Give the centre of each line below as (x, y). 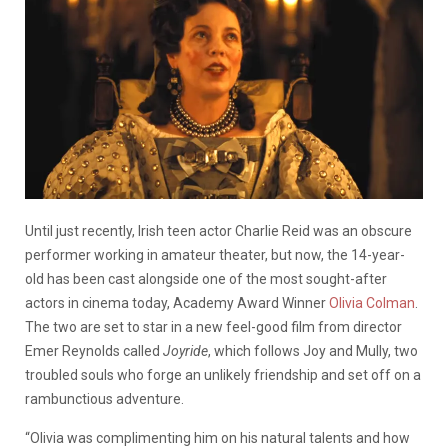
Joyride (185, 350)
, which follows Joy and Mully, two (313, 350)
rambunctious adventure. (104, 398)
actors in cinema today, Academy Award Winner (177, 302)
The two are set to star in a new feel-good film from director (213, 326)
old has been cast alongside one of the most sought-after (206, 278)
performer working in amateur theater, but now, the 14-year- (215, 254)
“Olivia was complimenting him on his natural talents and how (217, 437)
